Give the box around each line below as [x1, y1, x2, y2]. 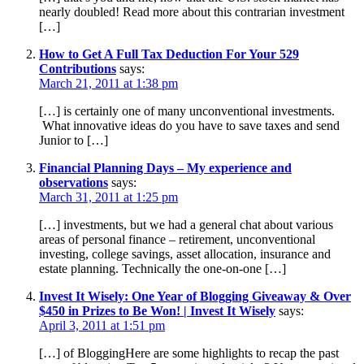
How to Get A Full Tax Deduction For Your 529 [39, 47, 299, 62]
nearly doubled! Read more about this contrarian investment [39, 5, 344, 19]
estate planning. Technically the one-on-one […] [39, 262, 286, 276]
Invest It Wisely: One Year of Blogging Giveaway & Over [39, 289, 351, 304]
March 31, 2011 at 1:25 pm [39, 190, 178, 205]
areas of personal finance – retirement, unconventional [39, 232, 315, 247]
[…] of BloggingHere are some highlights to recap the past [39, 346, 339, 361]
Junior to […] [39, 133, 108, 148]
